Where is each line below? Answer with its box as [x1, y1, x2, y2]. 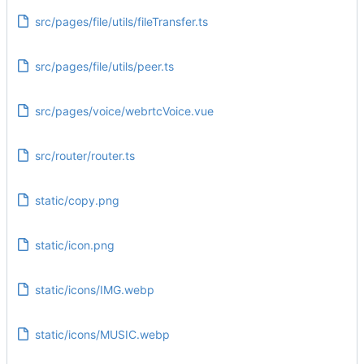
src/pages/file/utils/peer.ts [34, 58, 174, 73]
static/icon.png [34, 237, 115, 252]
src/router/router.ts [34, 148, 135, 162]
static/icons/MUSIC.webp [34, 327, 170, 341]
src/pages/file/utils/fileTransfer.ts [34, 14, 208, 28]
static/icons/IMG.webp [34, 282, 154, 297]
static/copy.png [34, 193, 119, 207]
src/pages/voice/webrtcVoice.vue [34, 103, 214, 118]
